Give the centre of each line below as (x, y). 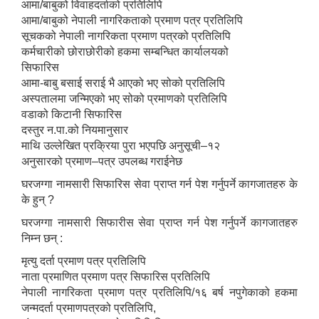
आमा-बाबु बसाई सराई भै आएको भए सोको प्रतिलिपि (123, 83)
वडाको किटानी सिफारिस (72, 115)
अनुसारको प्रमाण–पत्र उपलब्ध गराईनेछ (102, 162)
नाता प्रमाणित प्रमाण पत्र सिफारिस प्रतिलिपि (116, 277)
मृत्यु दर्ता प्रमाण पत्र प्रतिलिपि (84, 261)
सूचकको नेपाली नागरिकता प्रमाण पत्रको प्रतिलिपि (126, 36)
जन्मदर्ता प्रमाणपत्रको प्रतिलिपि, (89, 308)
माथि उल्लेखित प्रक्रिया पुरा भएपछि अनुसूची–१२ (121, 146)
